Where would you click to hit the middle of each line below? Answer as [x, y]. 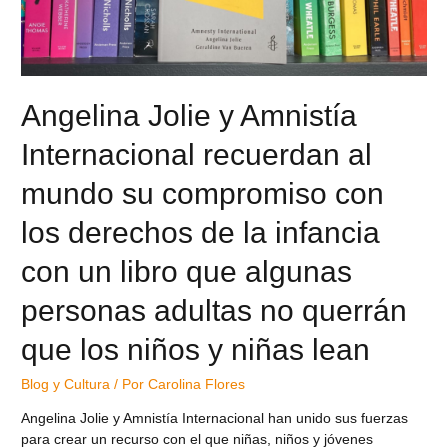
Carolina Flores [197, 385]
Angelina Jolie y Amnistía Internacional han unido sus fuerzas [215, 418]
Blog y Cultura [66, 385]
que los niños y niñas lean [196, 350]
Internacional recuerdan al [197, 155]
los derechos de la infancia [201, 233]
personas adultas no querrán [214, 311]
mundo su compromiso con [203, 194]
